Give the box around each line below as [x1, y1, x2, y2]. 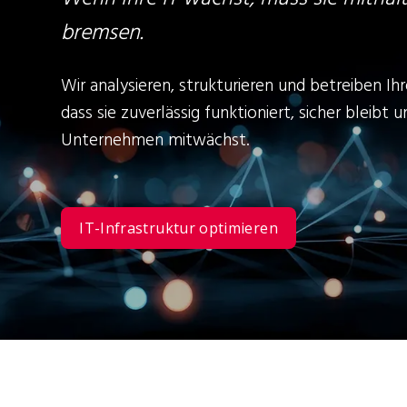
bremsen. [61, 16, 144, 52]
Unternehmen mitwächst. [61, 127, 250, 155]
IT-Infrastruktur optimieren [79, 218, 278, 239]
